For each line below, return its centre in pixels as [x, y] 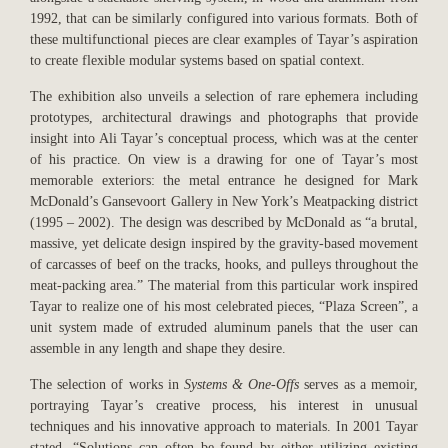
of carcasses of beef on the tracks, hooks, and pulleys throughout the [224, 264]
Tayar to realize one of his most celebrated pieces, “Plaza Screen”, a [224, 306]
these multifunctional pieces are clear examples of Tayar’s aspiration [224, 39]
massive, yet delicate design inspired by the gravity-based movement [224, 243]
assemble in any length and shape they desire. [158, 348]
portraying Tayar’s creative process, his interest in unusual [224, 405]
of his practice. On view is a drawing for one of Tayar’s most [224, 159]
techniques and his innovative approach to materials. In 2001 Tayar [224, 426]
